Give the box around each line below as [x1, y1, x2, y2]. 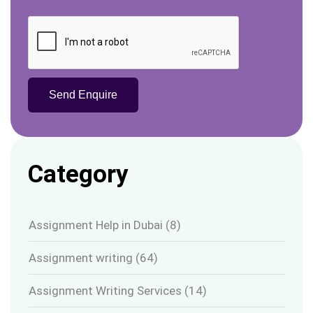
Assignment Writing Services [29, 284, 182, 298]
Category [28, 160, 129, 189]
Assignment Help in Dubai [29, 218, 163, 232]
